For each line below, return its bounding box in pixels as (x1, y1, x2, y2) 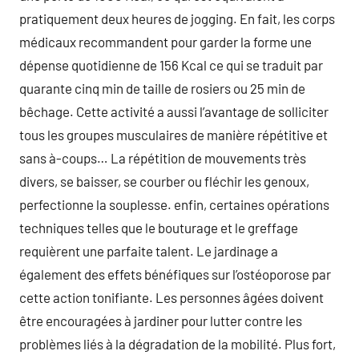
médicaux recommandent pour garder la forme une (19, 33, 312, 50)
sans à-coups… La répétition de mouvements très (19, 149, 306, 166)
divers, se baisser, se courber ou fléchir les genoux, (19, 172, 309, 189)
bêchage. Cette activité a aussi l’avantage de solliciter (19, 103, 329, 119)
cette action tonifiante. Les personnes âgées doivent (19, 288, 324, 305)
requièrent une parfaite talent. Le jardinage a (19, 242, 278, 259)
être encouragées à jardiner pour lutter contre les (19, 312, 302, 329)
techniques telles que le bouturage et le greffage (19, 219, 298, 236)
